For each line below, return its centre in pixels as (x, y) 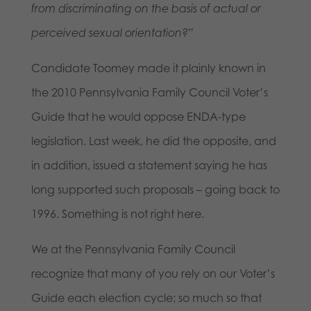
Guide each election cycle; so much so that (146, 297)
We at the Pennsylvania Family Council (133, 249)
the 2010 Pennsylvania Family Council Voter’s (149, 92)
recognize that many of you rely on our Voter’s (153, 273)
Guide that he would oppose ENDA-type (138, 116)
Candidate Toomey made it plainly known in (148, 68)
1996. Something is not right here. (117, 213)
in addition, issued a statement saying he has (149, 165)
